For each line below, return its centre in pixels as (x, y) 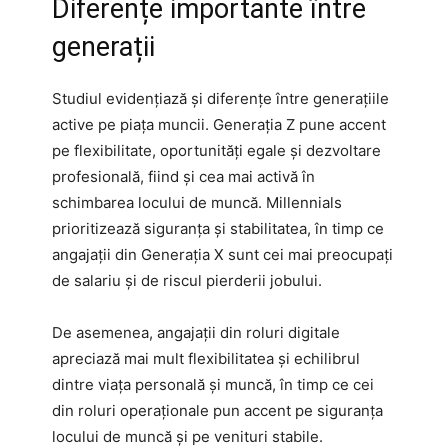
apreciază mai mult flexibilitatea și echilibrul (206, 358)
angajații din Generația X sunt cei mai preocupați (222, 254)
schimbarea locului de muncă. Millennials (197, 202)
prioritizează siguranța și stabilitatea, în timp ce (218, 228)
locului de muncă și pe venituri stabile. (187, 436)
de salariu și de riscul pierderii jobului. (187, 280)
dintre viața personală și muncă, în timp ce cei (213, 384)
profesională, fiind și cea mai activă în (183, 176)
